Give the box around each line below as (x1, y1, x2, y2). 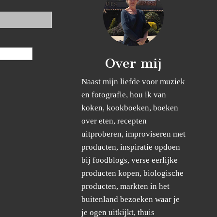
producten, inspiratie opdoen (81, 142, 181, 152)
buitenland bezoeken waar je (81, 194, 180, 204)
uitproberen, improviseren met (81, 129, 186, 139)
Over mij (105, 55, 162, 71)
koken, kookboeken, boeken (81, 103, 179, 112)
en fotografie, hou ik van (81, 90, 167, 99)
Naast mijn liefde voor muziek (81, 77, 186, 86)
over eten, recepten (81, 116, 147, 125)
